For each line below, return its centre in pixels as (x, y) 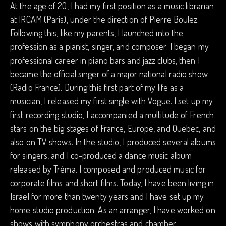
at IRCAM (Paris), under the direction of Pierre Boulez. (105, 19)
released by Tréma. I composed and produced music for (108, 169)
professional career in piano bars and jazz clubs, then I (105, 60)
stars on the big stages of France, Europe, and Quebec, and (113, 128)
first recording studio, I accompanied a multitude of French (112, 115)
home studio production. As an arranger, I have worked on (113, 210)
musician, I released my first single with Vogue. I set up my (112, 101)
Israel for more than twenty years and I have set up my (107, 196)
